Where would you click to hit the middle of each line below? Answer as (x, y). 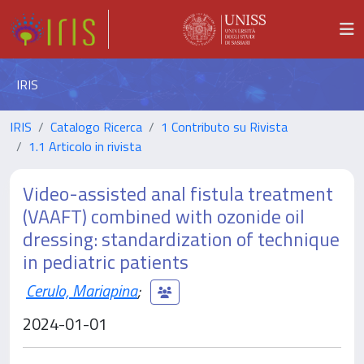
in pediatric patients (106, 262)
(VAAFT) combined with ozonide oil (164, 216)
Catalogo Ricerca (96, 127)
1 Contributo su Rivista (224, 127)
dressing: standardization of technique (181, 239)
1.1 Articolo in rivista (85, 146)
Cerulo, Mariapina (82, 290)
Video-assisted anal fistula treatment (178, 193)
